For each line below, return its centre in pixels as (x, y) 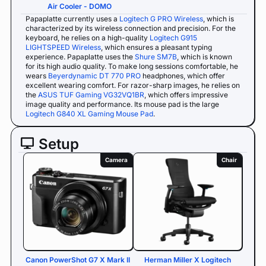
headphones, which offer (183, 76)
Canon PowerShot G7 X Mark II (78, 259)
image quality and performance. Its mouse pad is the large (122, 104)
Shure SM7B (156, 57)
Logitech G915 (173, 38)
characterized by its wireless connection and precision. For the (131, 28)
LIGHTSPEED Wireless (63, 47)
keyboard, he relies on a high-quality (88, 38)
